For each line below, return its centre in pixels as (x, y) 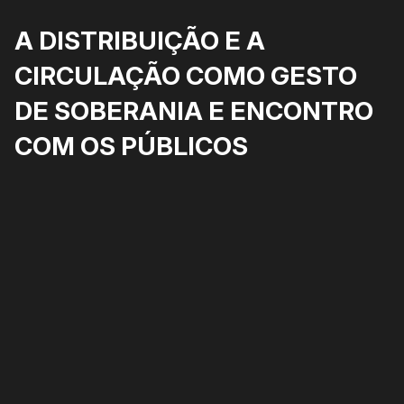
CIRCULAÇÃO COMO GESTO (186, 76)
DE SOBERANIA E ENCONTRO (194, 111)
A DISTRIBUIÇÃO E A (140, 41)
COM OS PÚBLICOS (131, 147)
